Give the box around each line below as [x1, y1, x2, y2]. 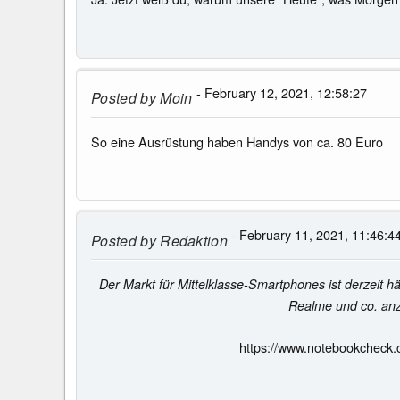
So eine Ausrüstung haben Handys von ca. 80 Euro [91, 131, 383, 151]
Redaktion [155, 229, 229, 251]
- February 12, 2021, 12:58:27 [192, 82, 367, 102]
